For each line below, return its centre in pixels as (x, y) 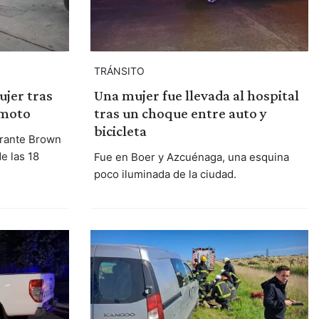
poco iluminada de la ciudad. (165, 174)
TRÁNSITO (119, 71)
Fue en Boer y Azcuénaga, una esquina (191, 157)
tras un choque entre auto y (180, 114)
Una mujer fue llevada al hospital (196, 96)
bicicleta (120, 131)
